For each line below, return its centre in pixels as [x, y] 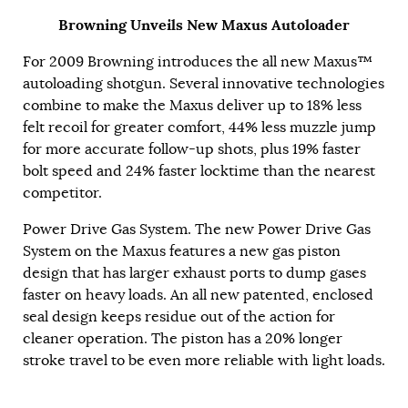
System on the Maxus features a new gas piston [182, 252]
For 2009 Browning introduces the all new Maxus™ [198, 62]
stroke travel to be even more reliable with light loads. [204, 361]
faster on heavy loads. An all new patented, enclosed [198, 296]
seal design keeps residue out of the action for [179, 317]
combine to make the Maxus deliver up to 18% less [192, 106]
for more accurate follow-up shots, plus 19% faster [192, 150]
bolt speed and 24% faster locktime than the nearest [199, 172]
